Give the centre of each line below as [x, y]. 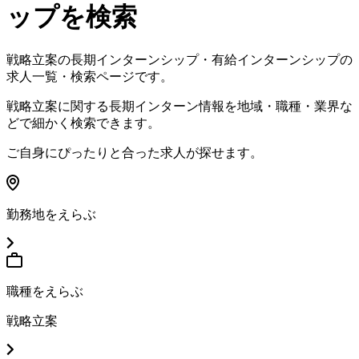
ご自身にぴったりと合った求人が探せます [128, 153]
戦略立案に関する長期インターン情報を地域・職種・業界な [179, 107]
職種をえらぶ [45, 292]
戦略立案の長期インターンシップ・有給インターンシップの [179, 60]
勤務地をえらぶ [51, 215]
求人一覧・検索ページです [83, 77]
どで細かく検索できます [77, 123]
